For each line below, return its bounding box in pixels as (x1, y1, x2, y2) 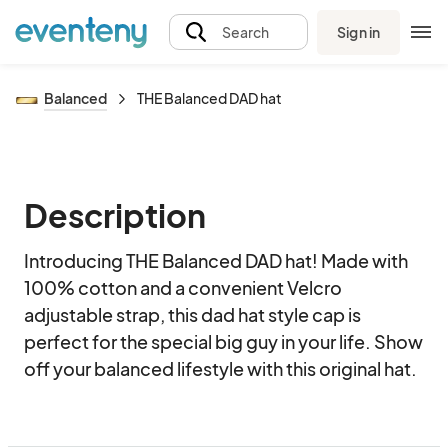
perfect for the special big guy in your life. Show (24, 330, 423, 353)
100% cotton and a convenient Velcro (24, 276, 342, 299)
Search (221, 23, 269, 41)
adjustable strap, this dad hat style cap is (24, 303, 361, 326)
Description (24, 195, 206, 235)
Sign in (337, 22, 380, 41)
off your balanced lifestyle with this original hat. (24, 357, 417, 380)
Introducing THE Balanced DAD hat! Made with (24, 249, 408, 272)
